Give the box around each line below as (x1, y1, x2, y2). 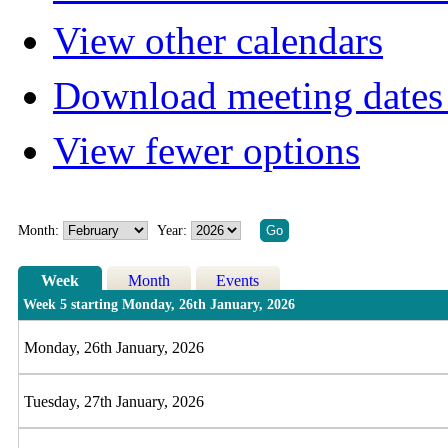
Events (216, 272, 260, 290)
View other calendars (53, 19, 383, 63)
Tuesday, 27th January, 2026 (23, 392, 204, 410)
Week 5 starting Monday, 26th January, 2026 (22, 297, 295, 313)
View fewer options (53, 129, 360, 173)
